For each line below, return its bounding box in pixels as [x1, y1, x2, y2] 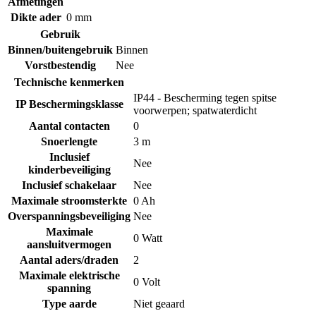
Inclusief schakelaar [22, 178, 116, 191]
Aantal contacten [28, 119, 110, 132]
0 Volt [133, 275, 160, 288]
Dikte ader [10, 11, 61, 23]
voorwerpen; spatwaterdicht [133, 104, 257, 116]
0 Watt [133, 231, 162, 244]
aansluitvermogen [27, 238, 111, 250]
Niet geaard [133, 297, 185, 310]
